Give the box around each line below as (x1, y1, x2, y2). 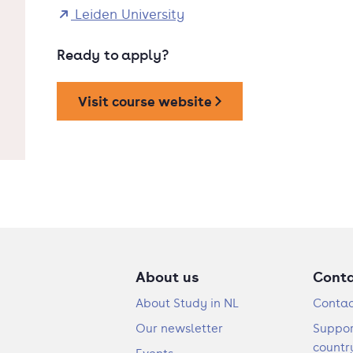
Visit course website (78, 91, 215, 110)
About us (136, 267, 199, 286)
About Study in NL (136, 295, 239, 310)
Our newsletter (136, 321, 223, 336)
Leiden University (71, 5, 184, 23)
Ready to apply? (57, 45, 169, 64)
